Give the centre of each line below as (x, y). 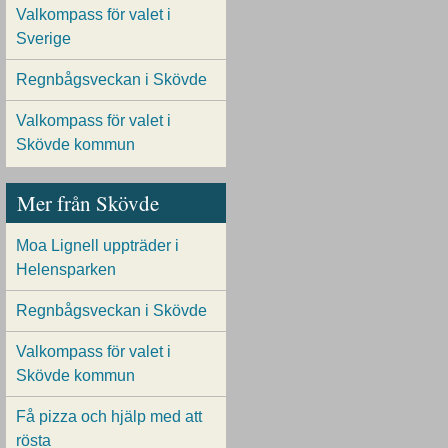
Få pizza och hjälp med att (109, 416)
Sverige (43, 39)
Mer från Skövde (87, 203)
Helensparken (66, 269)
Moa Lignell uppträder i (97, 245)
